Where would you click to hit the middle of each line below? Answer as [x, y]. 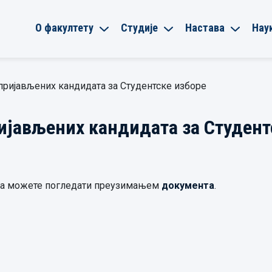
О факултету [64, 27]
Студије [139, 27]
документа [188, 185]
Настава [205, 27]
